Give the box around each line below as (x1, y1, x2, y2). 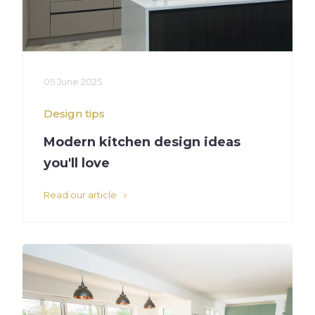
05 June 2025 (44, 76, 102, 87)
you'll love (44, 155, 110, 171)
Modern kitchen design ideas (44, 134, 240, 150)
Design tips (44, 107, 105, 120)
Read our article (44, 189, 117, 200)
